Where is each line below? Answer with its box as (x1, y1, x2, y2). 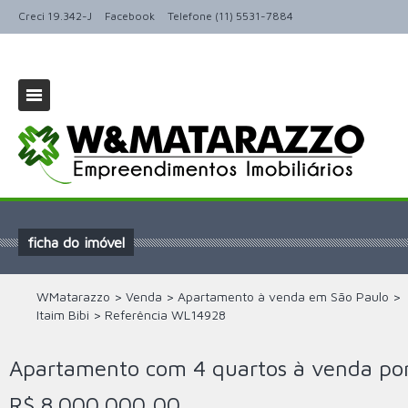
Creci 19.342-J (18, 9, 92, 23)
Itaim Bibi (36, 307, 89, 322)
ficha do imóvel (27, 234, 125, 250)
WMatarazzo (36, 289, 110, 304)
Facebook (105, 9, 155, 23)
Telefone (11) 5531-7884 (168, 9, 293, 23)
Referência (105, 307, 171, 322)
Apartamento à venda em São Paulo (178, 289, 389, 304)
